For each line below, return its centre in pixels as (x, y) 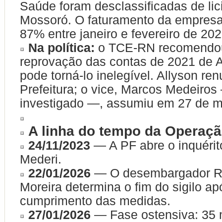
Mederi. (41, 159)
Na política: (61, 48)
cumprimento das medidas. (95, 201)
